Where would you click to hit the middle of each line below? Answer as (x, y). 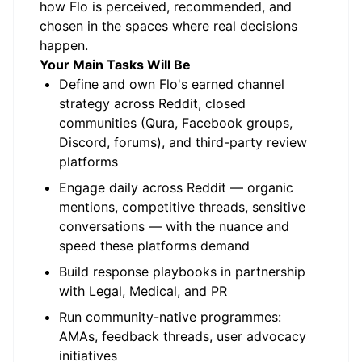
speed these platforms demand (154, 246)
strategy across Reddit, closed (152, 103)
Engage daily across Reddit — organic (176, 187)
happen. (64, 45)
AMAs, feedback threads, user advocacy (183, 336)
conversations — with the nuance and (174, 226)
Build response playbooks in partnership (182, 271)
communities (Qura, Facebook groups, (176, 123)
